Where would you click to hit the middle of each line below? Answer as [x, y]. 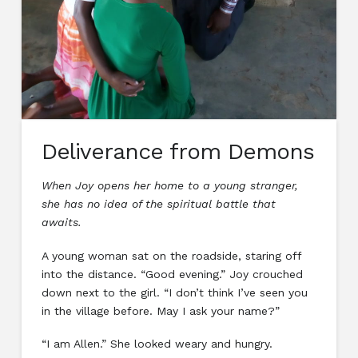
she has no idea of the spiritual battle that [158, 204]
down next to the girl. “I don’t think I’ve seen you [174, 292]
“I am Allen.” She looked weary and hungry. [157, 344]
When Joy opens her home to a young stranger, [169, 186]
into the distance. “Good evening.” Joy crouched [172, 274]
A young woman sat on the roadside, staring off [171, 255]
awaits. [61, 223]
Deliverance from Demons [178, 151]
